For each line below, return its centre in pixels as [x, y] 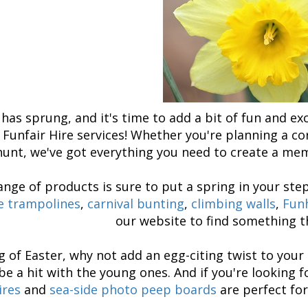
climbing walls [233, 203]
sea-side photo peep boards [133, 289]
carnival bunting [136, 203]
